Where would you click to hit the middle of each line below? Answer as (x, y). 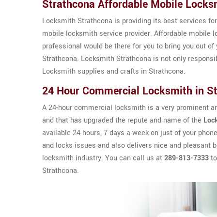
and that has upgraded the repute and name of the (123, 120)
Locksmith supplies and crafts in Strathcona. (114, 71)
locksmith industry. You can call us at (103, 158)
